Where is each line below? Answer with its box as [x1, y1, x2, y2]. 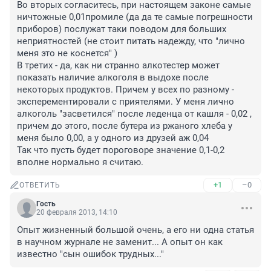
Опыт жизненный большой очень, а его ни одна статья [17, 224, 254, 236]
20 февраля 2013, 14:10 [36, 208, 117, 217]
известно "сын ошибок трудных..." [17, 249, 164, 260]
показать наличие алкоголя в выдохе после [17, 72, 209, 83]
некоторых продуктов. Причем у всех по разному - [17, 84, 234, 96]
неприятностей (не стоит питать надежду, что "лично [17, 36, 245, 47]
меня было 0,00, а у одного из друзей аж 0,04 [17, 132, 209, 144]
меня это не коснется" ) [17, 48, 117, 59]
